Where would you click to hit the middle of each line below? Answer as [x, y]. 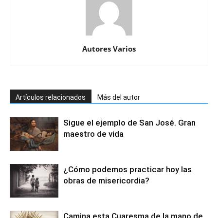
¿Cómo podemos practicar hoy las [127, 169]
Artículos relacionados [51, 97]
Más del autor [119, 97]
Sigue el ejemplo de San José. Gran [129, 123]
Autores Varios [109, 49]
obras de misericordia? [106, 181]
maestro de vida [93, 134]
